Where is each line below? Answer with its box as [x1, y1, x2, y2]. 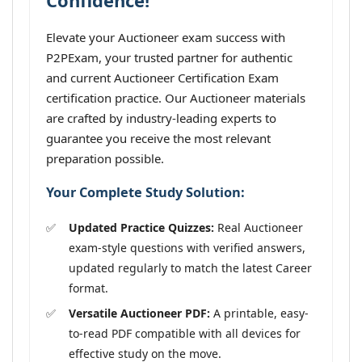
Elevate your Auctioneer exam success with [46, 29, 285, 45]
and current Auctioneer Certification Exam [46, 69, 279, 86]
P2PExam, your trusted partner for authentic [46, 49, 293, 65]
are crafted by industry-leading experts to [46, 110, 276, 126]
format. [69, 280, 108, 296]
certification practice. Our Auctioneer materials [46, 90, 305, 106]
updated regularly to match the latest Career [69, 259, 312, 276]
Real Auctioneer [214, 219, 303, 235]
